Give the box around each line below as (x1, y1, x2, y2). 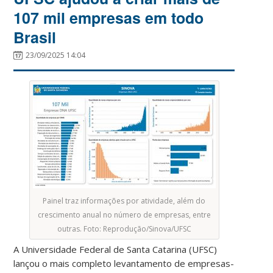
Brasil (13, 26, 57, 48)
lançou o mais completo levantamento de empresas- (13, 257, 235, 269)
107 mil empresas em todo (13, 6, 204, 29)
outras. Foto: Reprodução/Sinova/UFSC (57, 223, 191, 234)
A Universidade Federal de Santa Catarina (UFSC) (13, 243, 218, 255)
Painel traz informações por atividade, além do (43, 195, 206, 206)
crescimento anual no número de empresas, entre (37, 209, 211, 220)
